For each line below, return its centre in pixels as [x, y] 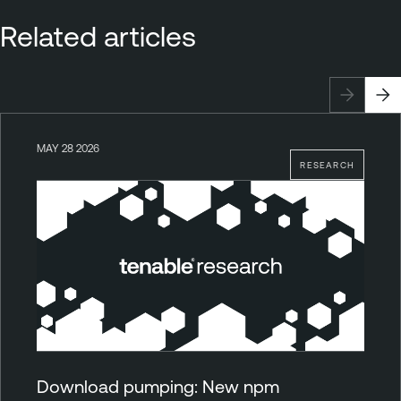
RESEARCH [327, 164]
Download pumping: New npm [158, 386]
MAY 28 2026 [68, 148]
